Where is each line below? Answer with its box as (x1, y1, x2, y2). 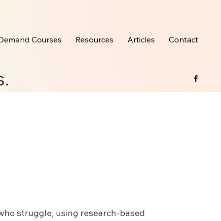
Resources (75, 35, 114, 45)
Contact (169, 35, 199, 45)
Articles (127, 35, 155, 45)
